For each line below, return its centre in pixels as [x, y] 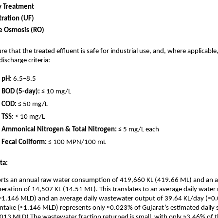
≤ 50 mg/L [32, 105]
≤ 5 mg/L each [138, 130]
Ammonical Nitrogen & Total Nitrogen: [59, 130]
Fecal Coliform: [24, 143]
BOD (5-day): [21, 92]
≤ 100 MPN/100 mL [77, 143]
